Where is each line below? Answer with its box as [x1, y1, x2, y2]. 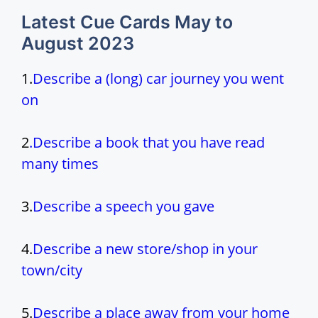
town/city [21, 261, 82, 280]
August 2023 [21, 33, 134, 55]
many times [21, 154, 99, 174]
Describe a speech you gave [33, 197, 218, 216]
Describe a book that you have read [33, 133, 265, 153]
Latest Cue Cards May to [21, 11, 233, 33]
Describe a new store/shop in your [33, 239, 258, 259]
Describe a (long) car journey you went [33, 69, 284, 89]
